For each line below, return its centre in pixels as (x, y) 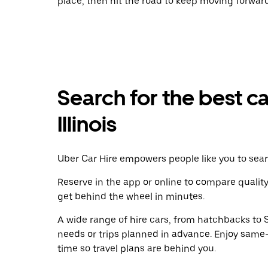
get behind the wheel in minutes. (131, 197)
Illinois (87, 124)
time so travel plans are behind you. (137, 249)
